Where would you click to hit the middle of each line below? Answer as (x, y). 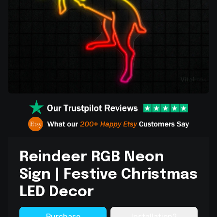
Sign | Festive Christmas (108, 175)
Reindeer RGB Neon (92, 157)
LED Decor (57, 192)
